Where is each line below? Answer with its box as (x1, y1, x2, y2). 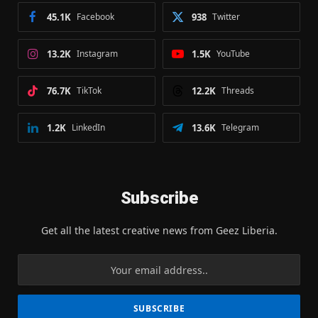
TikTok (77, 84, 102, 97)
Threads (221, 84, 254, 97)
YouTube (216, 48, 250, 60)
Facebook (77, 11, 114, 23)
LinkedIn (72, 121, 105, 134)
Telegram (221, 121, 259, 134)
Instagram (77, 48, 118, 60)
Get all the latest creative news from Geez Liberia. (40, 224, 278, 238)
